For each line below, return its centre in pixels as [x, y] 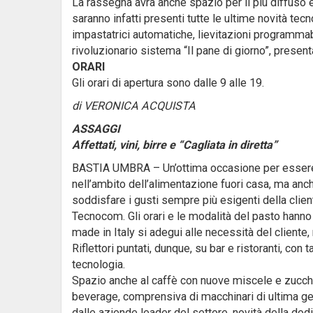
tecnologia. [99, 264]
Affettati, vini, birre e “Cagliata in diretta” [175, 145]
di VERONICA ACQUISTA [134, 106]
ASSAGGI [96, 129]
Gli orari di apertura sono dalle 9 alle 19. [168, 83]
